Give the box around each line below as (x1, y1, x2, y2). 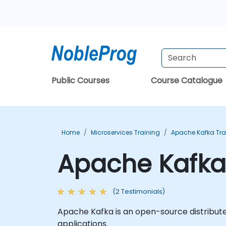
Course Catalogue (150, 75, 222, 86)
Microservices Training (91, 128, 160, 137)
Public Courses (51, 75, 109, 86)
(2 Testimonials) (112, 187, 165, 196)
